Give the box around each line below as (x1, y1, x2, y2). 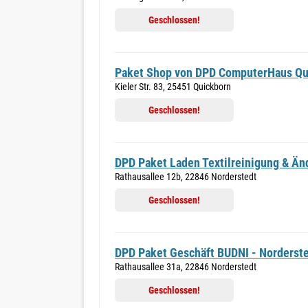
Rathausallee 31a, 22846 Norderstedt (115, 261, 256, 272)
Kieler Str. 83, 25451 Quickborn (115, 81, 231, 92)
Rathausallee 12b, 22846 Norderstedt (115, 171, 256, 182)
